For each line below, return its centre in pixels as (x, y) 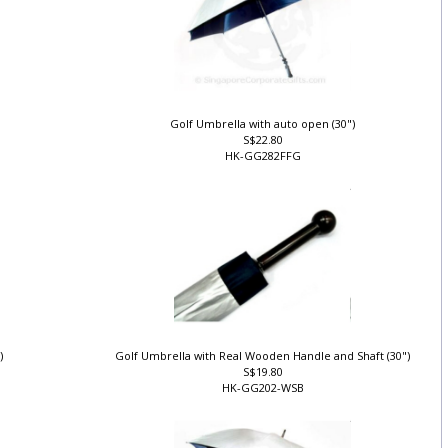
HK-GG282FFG (267, 164)
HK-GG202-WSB (267, 397)
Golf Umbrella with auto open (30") (267, 132)
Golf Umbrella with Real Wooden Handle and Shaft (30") (267, 365)
